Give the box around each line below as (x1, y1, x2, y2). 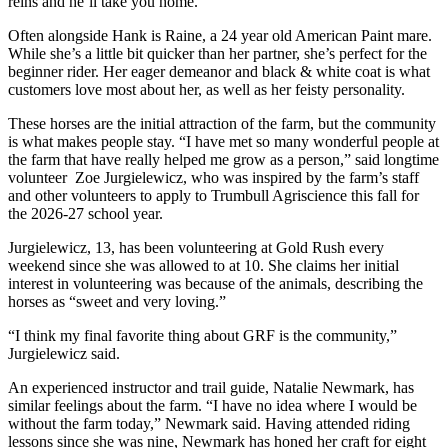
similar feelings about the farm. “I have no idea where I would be (8, 396, 417, 414)
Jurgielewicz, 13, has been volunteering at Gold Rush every (8, 238, 384, 256)
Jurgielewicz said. (8, 344, 124, 362)
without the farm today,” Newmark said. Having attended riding (8, 414, 410, 432)
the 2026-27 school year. (8, 204, 167, 222)
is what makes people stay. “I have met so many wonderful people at (8, 132, 439, 150)
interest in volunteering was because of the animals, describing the (8, 274, 423, 292)
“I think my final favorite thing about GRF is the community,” (8, 326, 397, 344)
